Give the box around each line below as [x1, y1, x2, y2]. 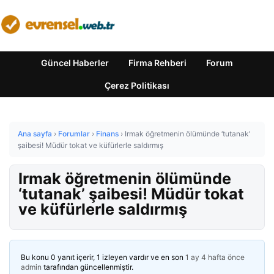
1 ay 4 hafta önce [185, 253, 245, 262]
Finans [96, 129, 119, 138]
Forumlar [58, 129, 90, 138]
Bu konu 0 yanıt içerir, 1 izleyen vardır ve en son [21, 253, 185, 262]
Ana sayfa [18, 129, 52, 138]
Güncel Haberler [41, 57, 109, 68]
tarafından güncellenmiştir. [42, 262, 133, 272]
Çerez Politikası [105, 80, 169, 91]
